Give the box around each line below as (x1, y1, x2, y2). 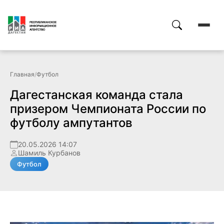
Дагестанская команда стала (10, 87, 183, 102)
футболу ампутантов (10, 115, 132, 130)
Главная (10, 70, 34, 78)
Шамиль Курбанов (18, 148, 80, 157)
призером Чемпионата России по (10, 101, 206, 116)
